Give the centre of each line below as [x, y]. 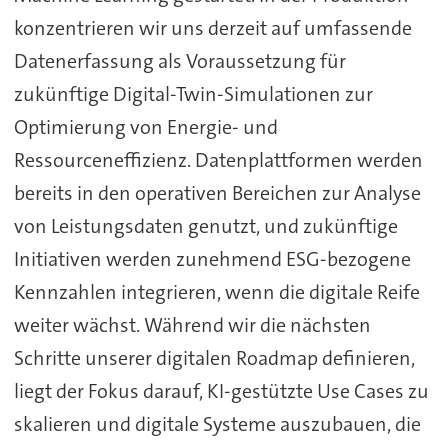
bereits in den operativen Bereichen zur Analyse [217, 193]
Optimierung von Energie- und [145, 127]
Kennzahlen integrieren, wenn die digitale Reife [216, 292]
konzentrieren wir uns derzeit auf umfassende [212, 28]
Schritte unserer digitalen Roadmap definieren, [214, 358]
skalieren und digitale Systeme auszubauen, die [217, 424]
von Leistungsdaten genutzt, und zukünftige [205, 226]
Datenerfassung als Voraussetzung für [179, 61]
